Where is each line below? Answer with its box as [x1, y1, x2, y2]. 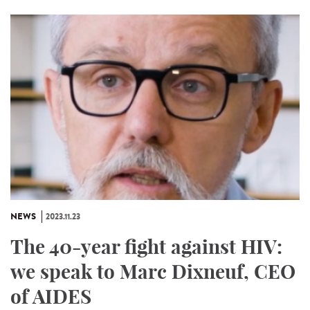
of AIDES [10, 284, 91, 309]
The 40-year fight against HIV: [10, 234, 282, 259]
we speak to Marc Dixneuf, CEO [10, 259, 295, 284]
